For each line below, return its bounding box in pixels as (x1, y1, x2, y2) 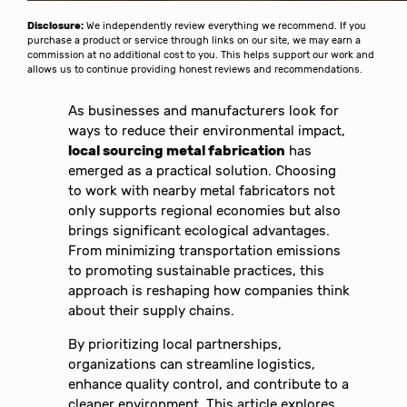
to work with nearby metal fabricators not (68, 183, 336, 200)
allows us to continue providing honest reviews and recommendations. (27, 64, 363, 76)
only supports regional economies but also (68, 203, 342, 220)
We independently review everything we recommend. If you (84, 20, 367, 33)
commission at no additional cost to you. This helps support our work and (27, 49, 375, 62)
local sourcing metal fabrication (68, 143, 286, 160)
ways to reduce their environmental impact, (68, 123, 346, 140)
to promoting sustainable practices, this (68, 263, 325, 280)
